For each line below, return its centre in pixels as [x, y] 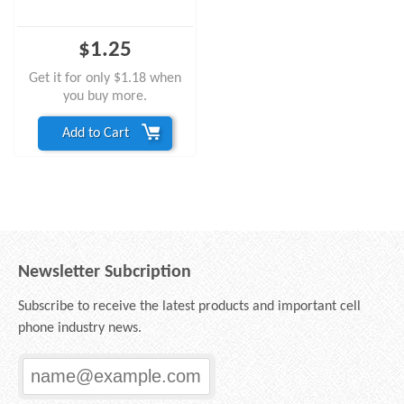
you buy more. [105, 96]
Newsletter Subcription [105, 272]
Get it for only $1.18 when [105, 78]
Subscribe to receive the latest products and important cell [189, 306]
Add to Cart [95, 133]
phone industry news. [80, 328]
